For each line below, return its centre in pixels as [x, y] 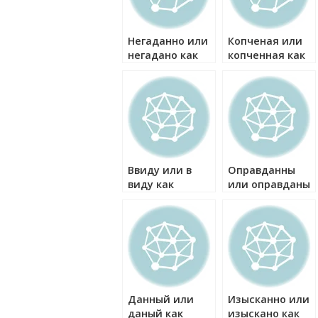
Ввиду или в [160, 170]
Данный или [161, 299]
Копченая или [265, 41]
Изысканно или [269, 299]
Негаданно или [168, 41]
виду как [151, 184]
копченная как [267, 55]
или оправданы [269, 184]
